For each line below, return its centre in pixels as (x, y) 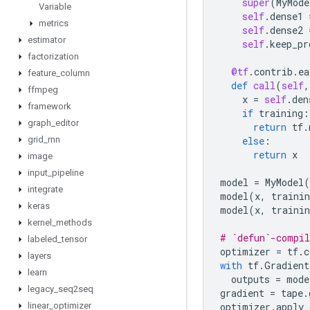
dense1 (286, 16)
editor (67, 123)
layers (39, 256)
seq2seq (76, 289)
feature (42, 73)
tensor (74, 239)
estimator (47, 40)
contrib (273, 72)
